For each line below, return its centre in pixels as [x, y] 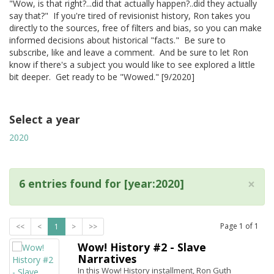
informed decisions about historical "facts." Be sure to [117, 40]
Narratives [107, 259]
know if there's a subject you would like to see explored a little [132, 65]
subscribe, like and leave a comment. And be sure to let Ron [129, 52]
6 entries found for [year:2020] [102, 183]
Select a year [45, 119]
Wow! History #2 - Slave [142, 247]
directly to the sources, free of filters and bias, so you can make [135, 28]
